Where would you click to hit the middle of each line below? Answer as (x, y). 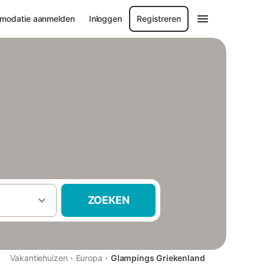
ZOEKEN (108, 200)
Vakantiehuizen (39, 258)
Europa (89, 258)
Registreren (159, 19)
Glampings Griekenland (158, 258)
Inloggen (105, 19)
